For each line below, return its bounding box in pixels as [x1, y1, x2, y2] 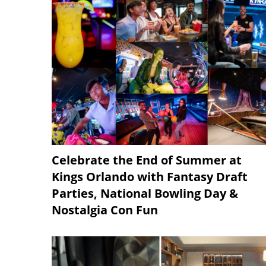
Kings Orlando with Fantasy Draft [52, 169, 248, 185]
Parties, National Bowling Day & [52, 185, 238, 202]
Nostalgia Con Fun [52, 202, 158, 218]
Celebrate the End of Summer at [52, 152, 242, 169]
